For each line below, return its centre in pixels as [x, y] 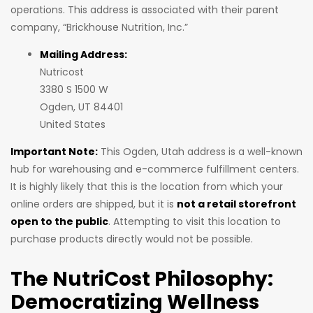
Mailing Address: [83, 55]
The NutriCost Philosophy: [142, 279]
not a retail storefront [236, 204]
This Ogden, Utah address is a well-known [200, 152]
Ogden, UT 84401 [81, 107]
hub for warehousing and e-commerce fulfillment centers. [155, 169]
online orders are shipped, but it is [94, 204]
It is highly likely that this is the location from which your [147, 187]
